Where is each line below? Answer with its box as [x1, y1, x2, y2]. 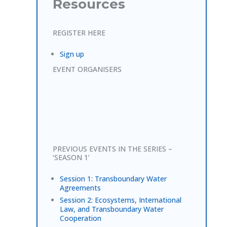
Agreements [60, 182, 101, 193]
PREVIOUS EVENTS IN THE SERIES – [53, 144, 172, 154]
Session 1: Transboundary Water [60, 173, 167, 183]
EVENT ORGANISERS [53, 64, 122, 74]
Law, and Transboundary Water [60, 204, 164, 214]
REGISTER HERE [53, 28, 105, 37]
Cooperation [60, 213, 101, 223]
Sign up [60, 49, 84, 59]
